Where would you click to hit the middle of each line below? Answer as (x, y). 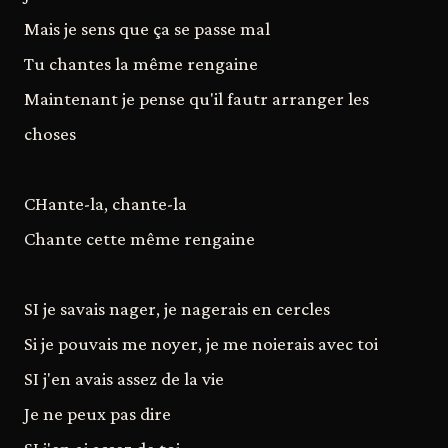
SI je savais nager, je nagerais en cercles (177, 308)
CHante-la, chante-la (105, 203)
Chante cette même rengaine (139, 238)
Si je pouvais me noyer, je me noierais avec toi (201, 343)
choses (50, 133)
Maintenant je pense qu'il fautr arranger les (196, 98)
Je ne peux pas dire (97, 413)
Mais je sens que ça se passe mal (147, 28)
